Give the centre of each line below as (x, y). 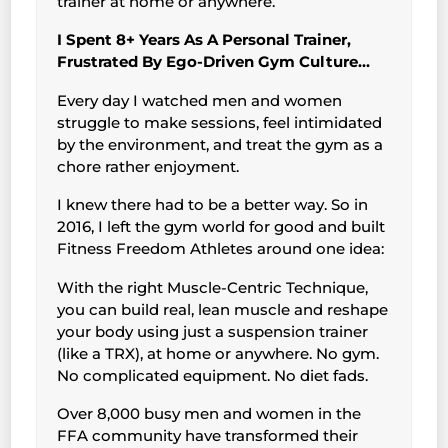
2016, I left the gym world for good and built (221, 227)
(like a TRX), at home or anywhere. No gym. (218, 353)
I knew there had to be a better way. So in (213, 205)
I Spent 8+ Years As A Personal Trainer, (204, 40)
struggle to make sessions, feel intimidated (220, 122)
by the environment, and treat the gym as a (220, 144)
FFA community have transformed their (208, 436)
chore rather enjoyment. (148, 166)
